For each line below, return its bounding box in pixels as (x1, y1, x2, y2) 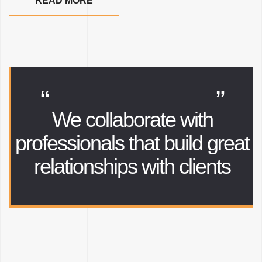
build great (164, 131, 249, 156)
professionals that (15, 131, 164, 156)
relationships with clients (34, 154, 230, 179)
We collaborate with (51, 108, 213, 132)
